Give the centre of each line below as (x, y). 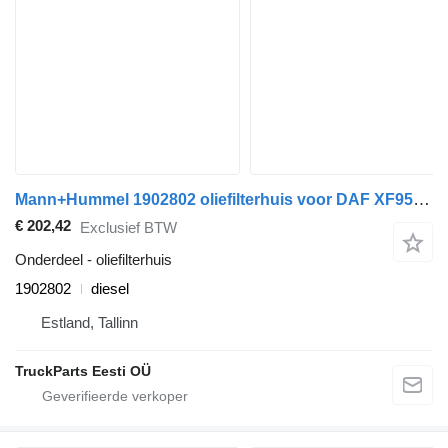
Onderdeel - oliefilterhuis (93, 260)
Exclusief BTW (128, 227)
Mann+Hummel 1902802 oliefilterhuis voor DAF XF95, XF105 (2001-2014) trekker (421, 200)
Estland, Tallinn (89, 323)
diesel (110, 289)
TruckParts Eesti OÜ (83, 371)
